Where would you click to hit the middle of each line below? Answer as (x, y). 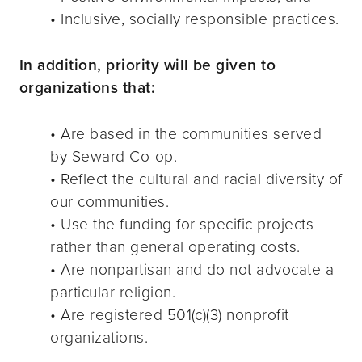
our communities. (110, 201)
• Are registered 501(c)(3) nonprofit (170, 314)
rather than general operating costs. (175, 246)
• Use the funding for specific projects (182, 224)
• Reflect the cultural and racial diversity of (196, 179)
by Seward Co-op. (114, 156)
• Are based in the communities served (186, 133)
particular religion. (113, 292)
